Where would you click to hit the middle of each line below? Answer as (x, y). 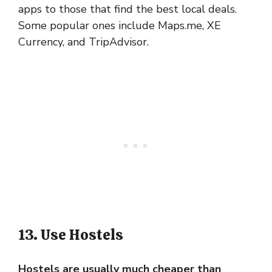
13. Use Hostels (71, 235)
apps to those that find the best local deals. (127, 9)
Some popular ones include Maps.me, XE (120, 26)
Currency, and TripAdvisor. (83, 42)
